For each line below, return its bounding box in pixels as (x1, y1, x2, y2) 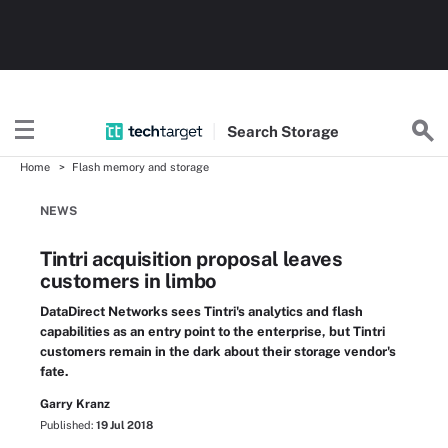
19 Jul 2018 (96, 419, 153, 431)
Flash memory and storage (72, 161, 209, 173)
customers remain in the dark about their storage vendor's (40, 344, 396, 359)
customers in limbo (40, 269, 217, 293)
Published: (40, 419, 96, 431)
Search (226, 122, 281, 140)
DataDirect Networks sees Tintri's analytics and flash (40, 304, 363, 319)
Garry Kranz (40, 397, 110, 411)
